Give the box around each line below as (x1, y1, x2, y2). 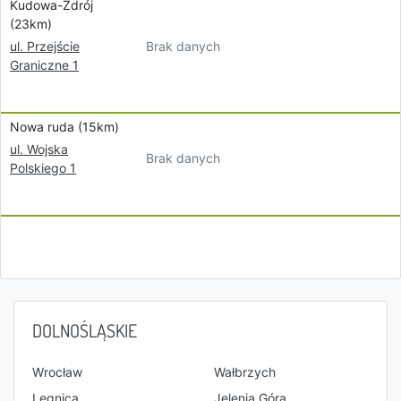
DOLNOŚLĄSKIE (32, 319, 137, 342)
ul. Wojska (10, 141, 68, 157)
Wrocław (32, 364, 82, 380)
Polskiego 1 (10, 160, 76, 175)
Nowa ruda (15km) (10, 119, 119, 134)
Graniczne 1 (10, 57, 79, 73)
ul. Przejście (10, 38, 80, 54)
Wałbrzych (214, 364, 276, 380)
